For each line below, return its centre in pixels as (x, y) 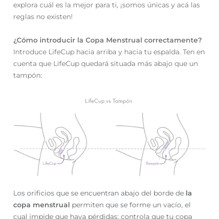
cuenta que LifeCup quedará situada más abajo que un (106, 64)
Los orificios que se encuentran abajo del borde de (100, 193)
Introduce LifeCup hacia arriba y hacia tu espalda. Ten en (109, 52)
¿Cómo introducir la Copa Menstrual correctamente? (108, 40)
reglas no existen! (43, 17)
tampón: (28, 76)
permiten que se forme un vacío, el (131, 205)
